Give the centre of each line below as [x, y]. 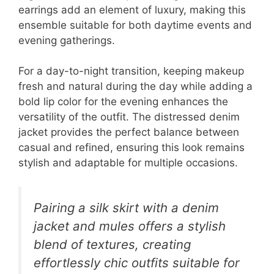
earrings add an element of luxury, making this [132, 9]
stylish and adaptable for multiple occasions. [128, 163]
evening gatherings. [67, 40]
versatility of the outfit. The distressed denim [129, 117]
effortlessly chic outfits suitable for [137, 262]
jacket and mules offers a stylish [130, 226]
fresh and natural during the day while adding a [135, 87]
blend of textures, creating [112, 244]
